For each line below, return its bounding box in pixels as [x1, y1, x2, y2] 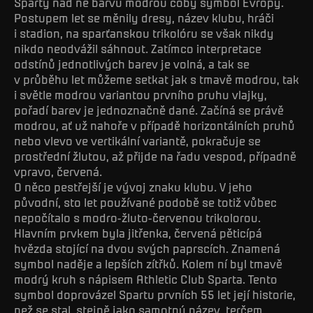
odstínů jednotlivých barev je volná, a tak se [14, 55, 249, 71]
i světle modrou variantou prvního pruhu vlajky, [14, 86, 267, 102]
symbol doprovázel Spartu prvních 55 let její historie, [14, 286, 296, 302]
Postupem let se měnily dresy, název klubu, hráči [14, 9, 274, 25]
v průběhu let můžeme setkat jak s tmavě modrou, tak [14, 71, 299, 87]
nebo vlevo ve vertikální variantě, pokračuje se [14, 132, 261, 148]
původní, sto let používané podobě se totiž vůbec [14, 194, 277, 210]
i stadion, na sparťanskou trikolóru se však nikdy [14, 24, 274, 41]
